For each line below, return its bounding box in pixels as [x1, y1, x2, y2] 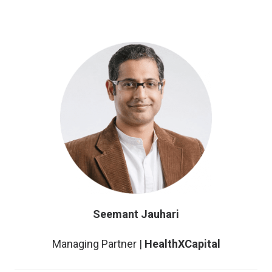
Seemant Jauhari [93, 208, 179, 220]
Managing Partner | [52, 237, 144, 250]
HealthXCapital [144, 237, 220, 250]
